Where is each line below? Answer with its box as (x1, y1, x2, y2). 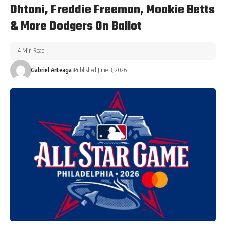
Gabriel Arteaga (30, 66, 72, 74)
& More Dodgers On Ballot (10, 17, 142, 36)
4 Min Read (18, 47, 45, 55)
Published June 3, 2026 (73, 66, 127, 74)
